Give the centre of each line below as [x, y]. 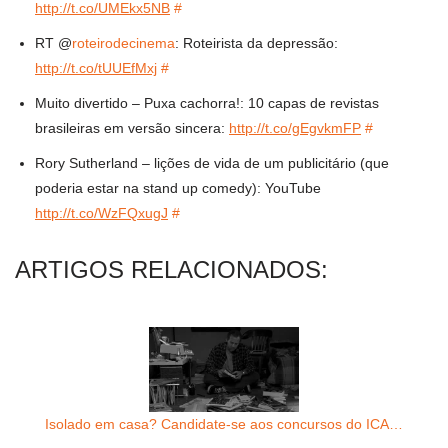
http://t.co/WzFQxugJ [101, 213]
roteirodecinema [123, 43]
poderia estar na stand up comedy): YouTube [178, 188]
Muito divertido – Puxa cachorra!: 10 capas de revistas [207, 103]
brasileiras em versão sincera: [132, 128]
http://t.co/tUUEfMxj [96, 68]
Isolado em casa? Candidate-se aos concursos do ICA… [224, 423]
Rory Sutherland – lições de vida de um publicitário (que [212, 163]
